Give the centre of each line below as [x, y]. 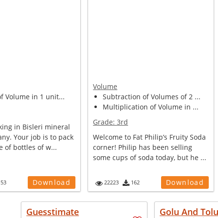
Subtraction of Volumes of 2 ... [152, 97]
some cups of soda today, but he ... [150, 157]
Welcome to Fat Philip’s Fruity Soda [150, 137]
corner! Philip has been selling [143, 147]
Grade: [105, 122]
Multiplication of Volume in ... [151, 107]
